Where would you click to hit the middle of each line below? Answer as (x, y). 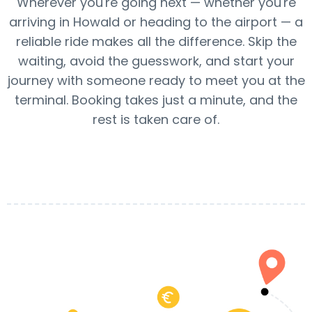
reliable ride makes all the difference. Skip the (156, 41)
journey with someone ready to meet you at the (156, 80)
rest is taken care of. (156, 119)
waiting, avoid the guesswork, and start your (156, 61)
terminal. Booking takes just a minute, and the (156, 100)
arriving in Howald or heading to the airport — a (156, 22)
